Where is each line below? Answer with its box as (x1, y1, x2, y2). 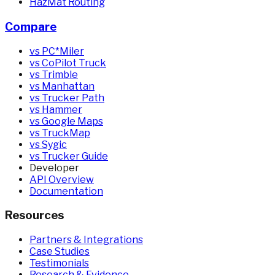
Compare (5, 19, 56, 34)
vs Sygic (29, 138, 67, 150)
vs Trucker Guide (29, 150, 108, 162)
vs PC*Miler (29, 45, 84, 57)
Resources (5, 208, 64, 223)
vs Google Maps (29, 115, 103, 127)
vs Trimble (29, 68, 78, 80)
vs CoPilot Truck (29, 56, 106, 69)
